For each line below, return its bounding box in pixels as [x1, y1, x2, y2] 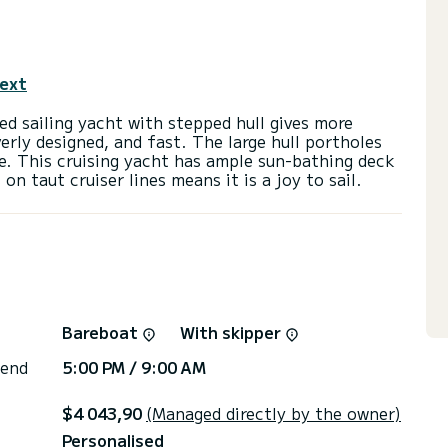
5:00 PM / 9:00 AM [62, 354, 206, 379]
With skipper [180, 319, 285, 344]
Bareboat [62, 319, 142, 344]
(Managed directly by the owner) [146, 400, 401, 425]
